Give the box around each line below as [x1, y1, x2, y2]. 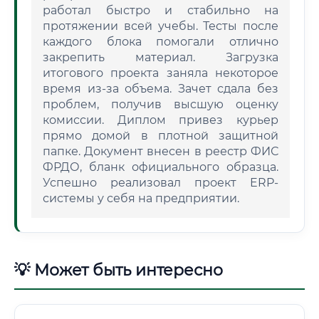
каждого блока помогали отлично [43, 35, 278, 48]
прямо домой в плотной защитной [43, 129, 278, 142]
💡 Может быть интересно [14, 261, 223, 280]
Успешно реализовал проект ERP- [43, 176, 278, 189]
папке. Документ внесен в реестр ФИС [43, 145, 278, 158]
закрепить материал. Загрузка [43, 51, 278, 64]
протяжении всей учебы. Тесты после [43, 19, 278, 33]
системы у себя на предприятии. [43, 192, 239, 205]
